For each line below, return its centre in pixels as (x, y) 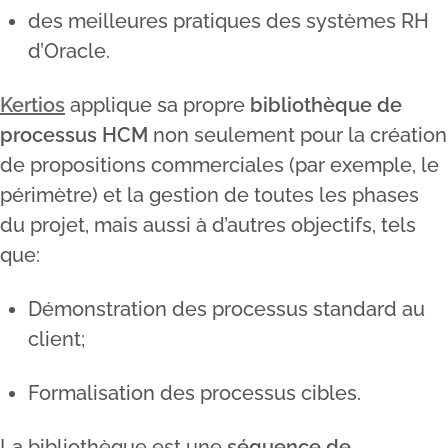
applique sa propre (157, 105)
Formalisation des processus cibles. (194, 393)
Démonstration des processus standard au (226, 309)
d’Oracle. (69, 51)
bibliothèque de (326, 105)
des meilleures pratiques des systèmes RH (228, 21)
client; (56, 339)
